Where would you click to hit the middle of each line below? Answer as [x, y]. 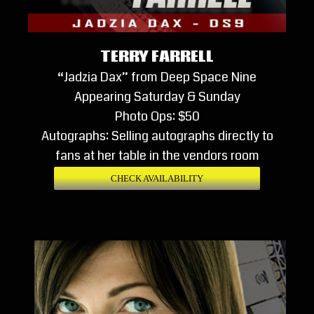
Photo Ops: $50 [157, 116]
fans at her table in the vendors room [157, 155]
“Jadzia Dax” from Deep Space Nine [157, 77]
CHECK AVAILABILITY [157, 178]
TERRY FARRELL [157, 57]
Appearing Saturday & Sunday [157, 96]
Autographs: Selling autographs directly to [157, 136]
